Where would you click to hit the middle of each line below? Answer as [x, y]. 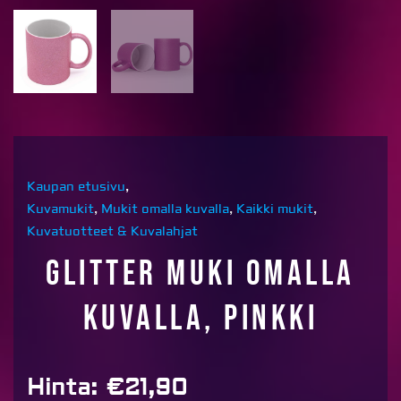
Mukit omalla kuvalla [165, 209]
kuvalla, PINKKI [200, 319]
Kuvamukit [60, 209]
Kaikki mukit [275, 209]
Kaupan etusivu [76, 187]
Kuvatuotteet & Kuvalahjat [112, 231]
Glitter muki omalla [200, 274]
